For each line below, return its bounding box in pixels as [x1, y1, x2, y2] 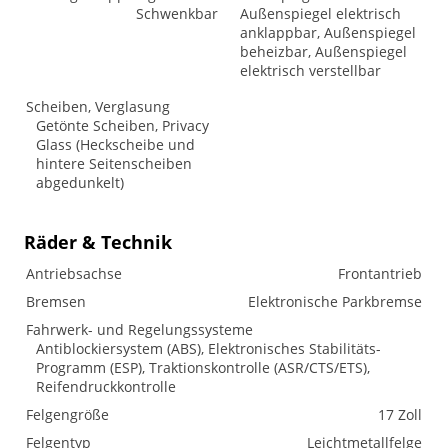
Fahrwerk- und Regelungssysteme [26, 320, 253, 339]
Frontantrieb [338, 264, 422, 283]
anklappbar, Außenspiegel [240, 23, 416, 42]
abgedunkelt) [36, 173, 124, 192]
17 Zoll [378, 405, 422, 424]
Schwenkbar [136, 4, 218, 23]
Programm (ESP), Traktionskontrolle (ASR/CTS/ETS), [36, 358, 370, 377]
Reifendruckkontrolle [36, 377, 176, 396]
